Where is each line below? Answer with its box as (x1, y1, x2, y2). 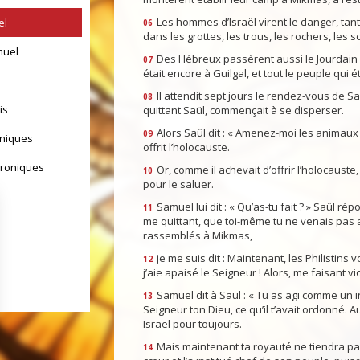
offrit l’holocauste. (142, 140, 230, 155)
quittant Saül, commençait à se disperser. (142, 103, 344, 118)
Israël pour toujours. (142, 317, 242, 332)
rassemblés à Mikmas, (142, 228, 252, 243)
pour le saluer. (142, 177, 214, 192)
